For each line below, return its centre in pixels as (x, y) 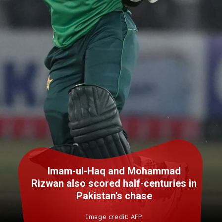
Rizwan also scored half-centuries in (114, 184)
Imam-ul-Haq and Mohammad (114, 171)
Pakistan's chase (114, 196)
